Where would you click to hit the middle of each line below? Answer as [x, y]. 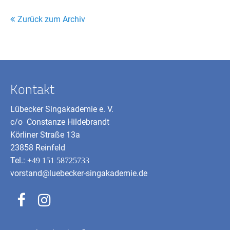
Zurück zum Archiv [51, 19]
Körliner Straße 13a [45, 135]
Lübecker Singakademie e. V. [62, 109]
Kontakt [33, 89]
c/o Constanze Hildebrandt [60, 122]
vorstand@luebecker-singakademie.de [79, 173]
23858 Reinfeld [38, 147]
